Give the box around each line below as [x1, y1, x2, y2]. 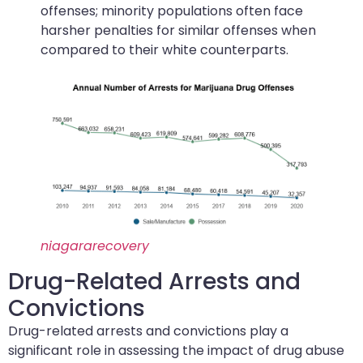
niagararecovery [41, 237, 149, 256]
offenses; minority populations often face [41, 2, 303, 21]
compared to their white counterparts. [41, 41, 288, 60]
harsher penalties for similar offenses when [41, 21, 316, 41]
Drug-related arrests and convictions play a [8, 322, 288, 341]
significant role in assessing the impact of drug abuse [8, 341, 344, 361]
